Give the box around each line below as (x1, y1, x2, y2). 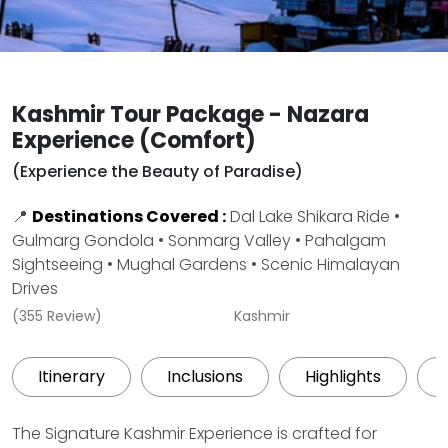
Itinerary (38, 365, 105, 388)
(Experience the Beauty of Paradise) (12, 160, 303, 183)
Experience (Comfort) (12, 125, 256, 156)
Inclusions (167, 365, 243, 388)
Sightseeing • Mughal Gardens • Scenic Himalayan (12, 253, 400, 276)
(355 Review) (12, 306, 106, 326)
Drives (12, 277, 58, 300)
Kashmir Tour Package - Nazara (12, 99, 369, 130)
